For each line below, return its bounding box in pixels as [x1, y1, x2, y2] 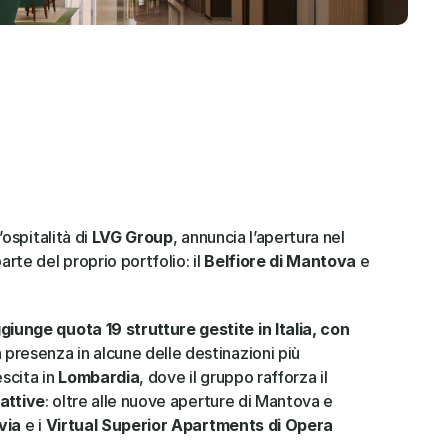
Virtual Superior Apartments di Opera [45, 415, 334, 435]
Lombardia [58, 367, 140, 387]
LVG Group [91, 227, 173, 247]
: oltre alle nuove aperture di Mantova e [44, 391, 334, 411]
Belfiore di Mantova [204, 251, 357, 271]
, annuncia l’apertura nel [172, 227, 345, 247]
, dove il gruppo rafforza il [139, 367, 328, 387]
